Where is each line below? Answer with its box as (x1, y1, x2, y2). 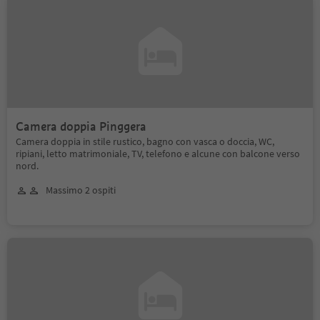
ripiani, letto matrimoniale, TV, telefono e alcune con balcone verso (16, 147, 300, 160)
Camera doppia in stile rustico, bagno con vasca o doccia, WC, (16, 135, 274, 148)
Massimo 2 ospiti (46, 184, 116, 196)
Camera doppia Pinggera (16, 119, 146, 134)
